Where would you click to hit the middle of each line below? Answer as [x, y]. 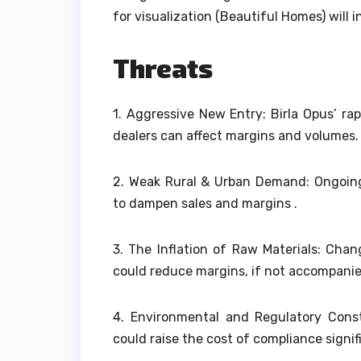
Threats [163, 68]
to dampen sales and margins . [205, 203]
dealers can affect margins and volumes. [236, 135]
